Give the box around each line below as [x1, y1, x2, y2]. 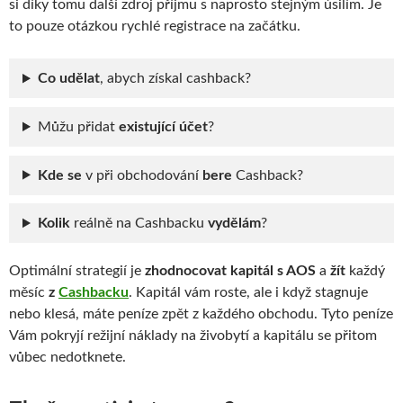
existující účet [118, 120, 208, 135]
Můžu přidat [37, 120, 119, 135]
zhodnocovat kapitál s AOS [145, 264, 316, 279]
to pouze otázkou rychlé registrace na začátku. [9, 19, 300, 34]
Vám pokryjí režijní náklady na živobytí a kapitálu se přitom [9, 328, 377, 344]
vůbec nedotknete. [9, 350, 126, 365]
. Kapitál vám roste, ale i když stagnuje [129, 285, 368, 300]
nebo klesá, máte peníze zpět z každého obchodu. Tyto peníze [9, 307, 393, 322]
